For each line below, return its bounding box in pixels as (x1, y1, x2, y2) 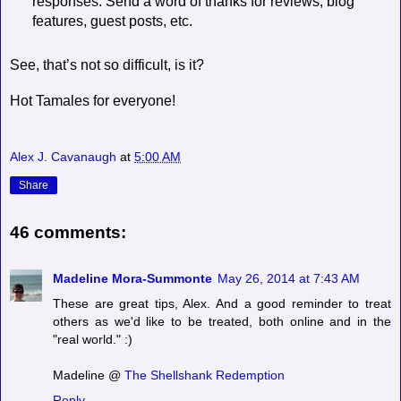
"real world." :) (53, 332, 132, 347)
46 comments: (10, 223, 126, 243)
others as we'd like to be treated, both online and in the (53, 314, 391, 329)
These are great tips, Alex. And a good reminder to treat (53, 296, 391, 311)
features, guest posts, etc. (31, 13, 192, 29)
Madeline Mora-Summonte (53, 271, 212, 286)
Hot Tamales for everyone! (10, 92, 175, 108)
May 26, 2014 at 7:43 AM (218, 271, 360, 286)
